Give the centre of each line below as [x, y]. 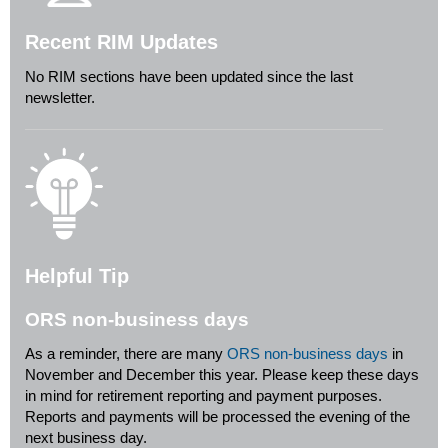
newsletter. [60, 98]
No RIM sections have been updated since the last [189, 77]
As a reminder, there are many [126, 354]
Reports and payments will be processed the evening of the [217, 417]
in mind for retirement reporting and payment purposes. [203, 396]
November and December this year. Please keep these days [222, 375]
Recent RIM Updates [121, 42]
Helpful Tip [77, 275]
